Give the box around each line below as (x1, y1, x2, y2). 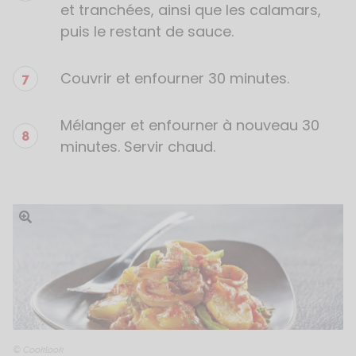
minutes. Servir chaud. (60, 137, 215, 157)
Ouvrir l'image (18, 210, 90, 222)
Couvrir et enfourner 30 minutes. (60, 68, 289, 88)
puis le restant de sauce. (60, 21, 234, 41)
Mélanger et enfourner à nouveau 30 (60, 115, 319, 135)
